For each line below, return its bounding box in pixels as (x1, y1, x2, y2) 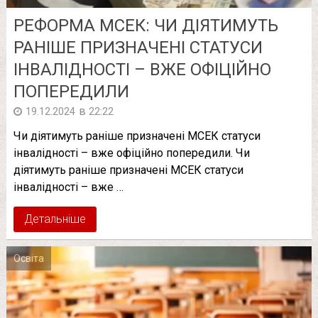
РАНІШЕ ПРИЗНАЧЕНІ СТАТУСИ (13, 37, 263, 57)
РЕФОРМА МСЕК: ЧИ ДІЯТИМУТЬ (13, 15, 278, 35)
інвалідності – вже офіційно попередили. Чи (13, 146, 250, 160)
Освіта (13, 252, 44, 264)
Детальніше (23, 212, 86, 226)
